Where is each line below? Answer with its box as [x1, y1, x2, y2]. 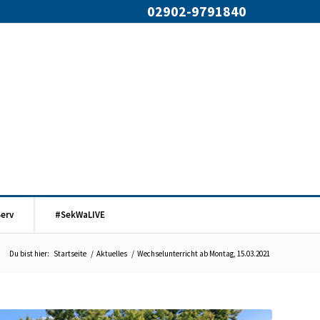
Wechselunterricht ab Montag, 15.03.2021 [137, 249, 270, 259]
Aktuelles [96, 249, 127, 259]
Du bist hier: [9, 249, 49, 259]
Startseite [54, 249, 86, 259]
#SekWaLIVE [55, 209, 105, 221]
